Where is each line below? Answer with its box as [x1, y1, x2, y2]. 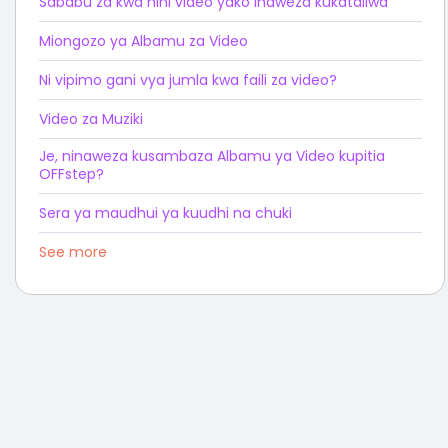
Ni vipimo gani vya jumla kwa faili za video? [38, 69, 337, 90]
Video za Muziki [38, 108, 143, 129]
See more [38, 241, 107, 262]
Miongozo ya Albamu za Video [38, 30, 248, 51]
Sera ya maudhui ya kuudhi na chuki [38, 202, 292, 223]
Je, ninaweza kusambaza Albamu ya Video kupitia [38, 145, 385, 166]
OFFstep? [38, 163, 104, 184]
